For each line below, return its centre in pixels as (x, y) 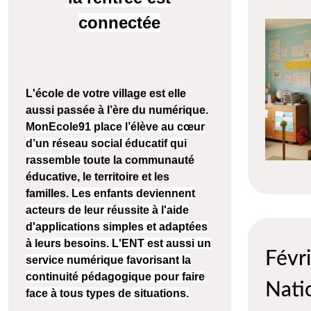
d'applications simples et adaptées (117, 227)
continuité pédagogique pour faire (115, 277)
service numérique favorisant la (108, 260)
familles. (49, 194)
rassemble (54, 160)
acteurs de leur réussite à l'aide (107, 210)
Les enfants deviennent (133, 194)
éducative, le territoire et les (98, 177)
